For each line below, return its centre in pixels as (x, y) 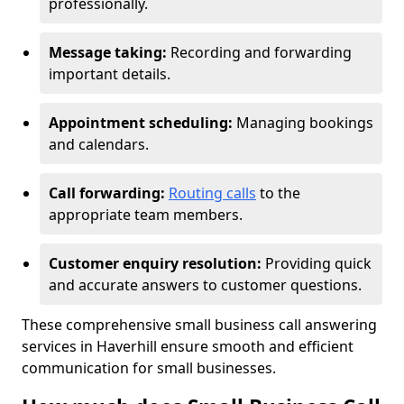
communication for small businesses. (149, 368)
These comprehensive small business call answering (199, 325)
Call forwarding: (107, 193)
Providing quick (318, 263)
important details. (110, 74)
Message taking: (108, 52)
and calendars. (99, 144)
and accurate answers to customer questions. (205, 285)
